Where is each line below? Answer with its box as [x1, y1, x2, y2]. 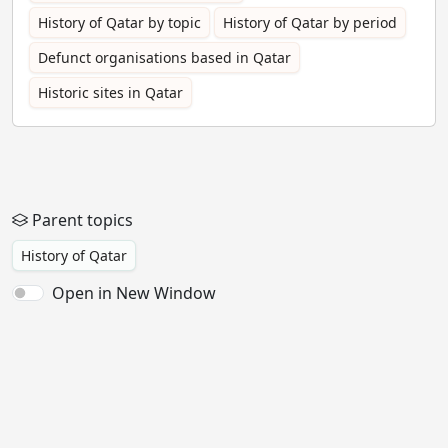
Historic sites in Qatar [38, 83, 183, 102]
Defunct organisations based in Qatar [38, 48, 291, 67]
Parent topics [32, 209, 133, 231]
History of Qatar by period [223, 13, 397, 32]
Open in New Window [52, 282, 216, 304]
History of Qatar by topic [38, 13, 201, 32]
